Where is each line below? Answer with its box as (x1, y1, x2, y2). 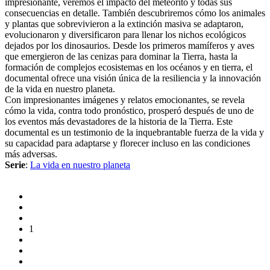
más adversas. (5, 148, 57, 159)
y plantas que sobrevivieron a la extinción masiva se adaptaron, (5, 18, 243, 29)
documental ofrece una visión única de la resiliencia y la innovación (5, 72, 261, 83)
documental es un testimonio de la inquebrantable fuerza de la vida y (5, 127, 264, 137)
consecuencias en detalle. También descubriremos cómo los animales (5, 7, 265, 18)
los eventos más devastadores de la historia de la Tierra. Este (5, 116, 233, 127)
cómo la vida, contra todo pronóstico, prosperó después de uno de (5, 105, 254, 116)
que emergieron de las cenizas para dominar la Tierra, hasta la (5, 51, 237, 61)
